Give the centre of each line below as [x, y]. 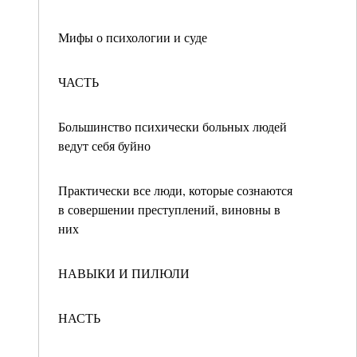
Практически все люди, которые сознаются [175, 190]
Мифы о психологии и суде [133, 37]
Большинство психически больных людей [173, 126]
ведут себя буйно [104, 145]
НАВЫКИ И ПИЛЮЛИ [124, 273]
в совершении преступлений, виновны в [169, 209]
